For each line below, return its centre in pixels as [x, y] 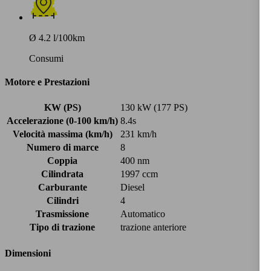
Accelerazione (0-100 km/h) [62, 121]
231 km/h [139, 134]
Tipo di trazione [62, 227]
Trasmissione [62, 214]
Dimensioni [28, 253]
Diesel [132, 188]
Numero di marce [62, 148]
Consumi [46, 58]
